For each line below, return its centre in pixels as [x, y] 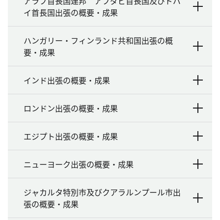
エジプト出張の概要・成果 [71, 136]
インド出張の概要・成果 [67, 80]
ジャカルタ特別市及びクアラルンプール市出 [102, 192]
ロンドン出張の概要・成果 [71, 108]
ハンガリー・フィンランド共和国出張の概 [98, 40]
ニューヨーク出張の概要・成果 [79, 164]
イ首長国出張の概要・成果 [71, 12]
